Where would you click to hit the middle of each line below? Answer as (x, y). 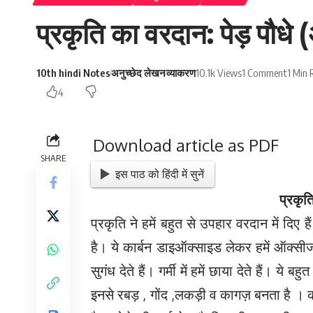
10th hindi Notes (73, 73)
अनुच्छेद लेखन (138, 73)
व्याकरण (181, 73)
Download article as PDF (186, 145)
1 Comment (264, 73)
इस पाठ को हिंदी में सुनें (160, 174)
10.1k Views (219, 73)
